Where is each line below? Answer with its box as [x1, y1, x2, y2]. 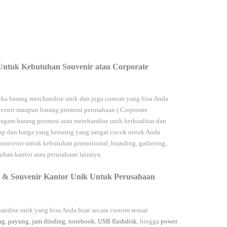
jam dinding [32, 217, 65, 225]
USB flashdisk [98, 217, 137, 225]
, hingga [137, 217, 161, 225]
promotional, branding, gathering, [74, 139, 167, 147]
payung [8, 217, 29, 225]
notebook [68, 217, 95, 225]
